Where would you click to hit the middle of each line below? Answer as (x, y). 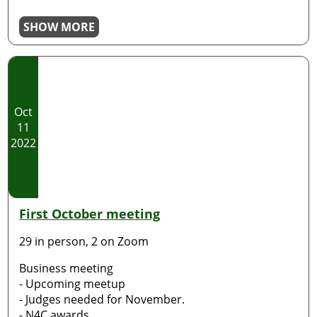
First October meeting (90, 214)
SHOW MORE (59, 27)
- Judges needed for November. (102, 299)
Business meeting (67, 268)
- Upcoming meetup (74, 284)
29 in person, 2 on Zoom (84, 241)
